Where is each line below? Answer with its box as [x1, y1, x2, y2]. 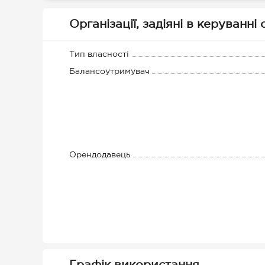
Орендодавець [69, 151, 131, 159]
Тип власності [69, 51, 129, 58]
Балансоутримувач [69, 68, 150, 75]
